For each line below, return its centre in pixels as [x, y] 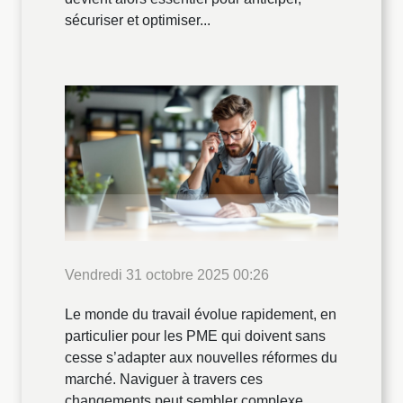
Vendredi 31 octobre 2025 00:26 [167, 275]
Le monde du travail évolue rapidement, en [201, 315]
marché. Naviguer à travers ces [164, 380]
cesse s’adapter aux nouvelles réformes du [201, 358]
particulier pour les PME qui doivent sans [195, 336]
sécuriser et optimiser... [138, 20]
